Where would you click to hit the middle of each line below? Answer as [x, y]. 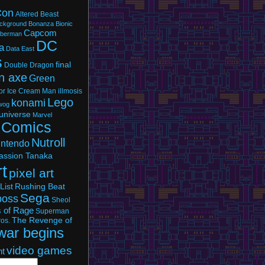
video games [39, 251]
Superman [52, 211]
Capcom [40, 33]
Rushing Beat [40, 186]
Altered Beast [37, 14]
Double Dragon [29, 65]
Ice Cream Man [32, 91]
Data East [20, 49]
